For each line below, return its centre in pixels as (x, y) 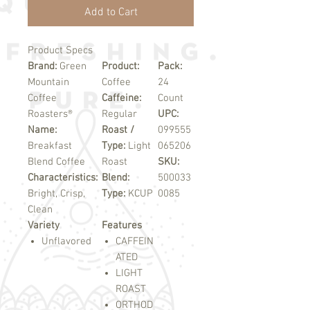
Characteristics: (63, 178)
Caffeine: (121, 99)
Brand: (44, 67)
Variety (44, 226)
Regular (119, 115)
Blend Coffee (56, 162)
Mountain (48, 83)
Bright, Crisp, (56, 194)
